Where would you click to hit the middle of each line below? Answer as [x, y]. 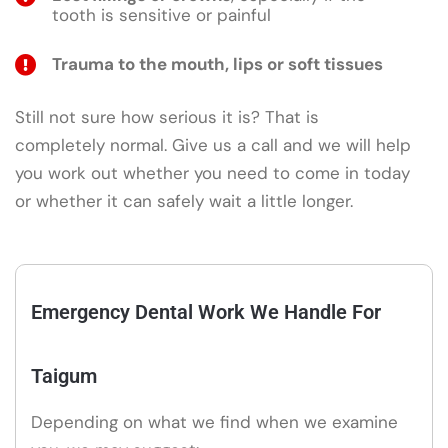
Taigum [64, 375]
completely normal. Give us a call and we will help [213, 145]
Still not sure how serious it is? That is [167, 117]
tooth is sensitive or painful [161, 15]
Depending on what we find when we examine [214, 421]
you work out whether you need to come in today [212, 173]
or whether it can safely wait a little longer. [184, 201]
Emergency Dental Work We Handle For [206, 311]
